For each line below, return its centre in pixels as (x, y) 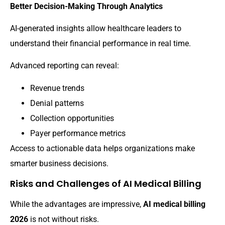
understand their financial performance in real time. (100, 43)
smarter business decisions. (59, 163)
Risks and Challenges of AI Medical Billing (106, 184)
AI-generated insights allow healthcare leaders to (96, 28)
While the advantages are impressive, (77, 204)
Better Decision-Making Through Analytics (86, 6)
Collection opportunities (72, 118)
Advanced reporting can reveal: (65, 66)
